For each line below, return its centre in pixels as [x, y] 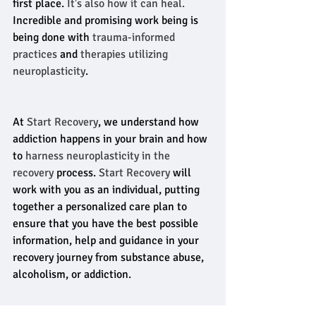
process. [76, 173]
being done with [53, 37]
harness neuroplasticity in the [98, 156]
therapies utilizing [126, 54]
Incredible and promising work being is [107, 20]
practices [35, 54]
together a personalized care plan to [101, 207]
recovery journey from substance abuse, [110, 257]
